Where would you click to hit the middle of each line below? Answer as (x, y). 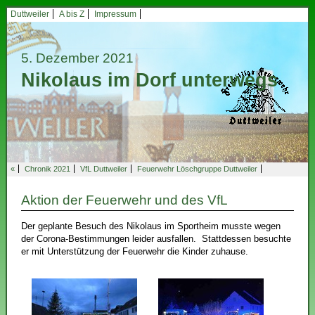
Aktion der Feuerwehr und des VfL (124, 200)
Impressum (115, 14)
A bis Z (72, 14)
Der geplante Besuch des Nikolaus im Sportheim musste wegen (151, 226)
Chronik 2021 (47, 169)
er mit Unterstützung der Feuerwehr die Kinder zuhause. (135, 252)
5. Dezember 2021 (77, 58)
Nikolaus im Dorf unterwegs (149, 80)
